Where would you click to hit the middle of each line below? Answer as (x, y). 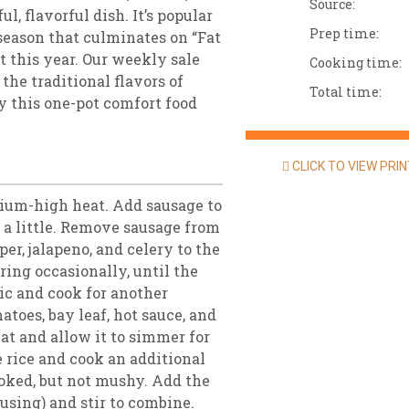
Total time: (346, 92)
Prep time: (344, 33)
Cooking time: (356, 63)
